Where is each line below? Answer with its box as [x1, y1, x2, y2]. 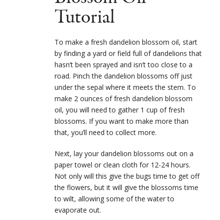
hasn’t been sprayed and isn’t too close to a [55, 60, 192, 70]
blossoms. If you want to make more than [55, 116, 189, 126]
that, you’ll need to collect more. [55, 128, 157, 137]
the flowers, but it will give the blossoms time [55, 183, 198, 192]
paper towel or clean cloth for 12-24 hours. [55, 160, 191, 170]
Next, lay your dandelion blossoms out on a [55, 149, 193, 159]
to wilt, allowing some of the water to [55, 194, 174, 204]
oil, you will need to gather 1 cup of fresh [55, 105, 185, 115]
